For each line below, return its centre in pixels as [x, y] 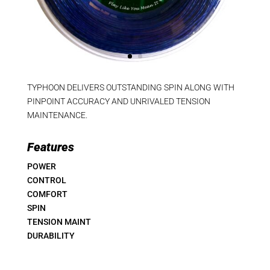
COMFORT [47, 194]
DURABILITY [51, 235]
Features [50, 147]
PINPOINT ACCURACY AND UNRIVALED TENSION [118, 101]
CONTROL [46, 180]
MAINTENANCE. [57, 115]
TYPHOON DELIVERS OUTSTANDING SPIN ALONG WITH [130, 87]
